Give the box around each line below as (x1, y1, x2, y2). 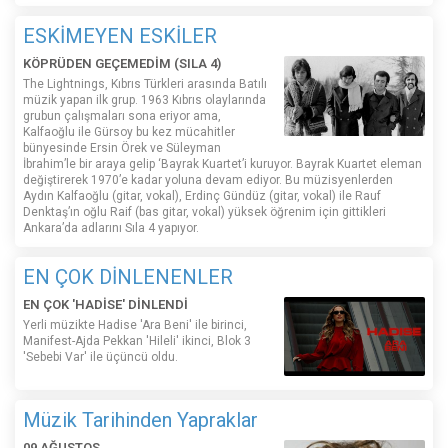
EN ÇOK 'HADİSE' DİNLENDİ (23, 297, 188, 313)
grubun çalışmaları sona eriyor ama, (23, 109, 221, 124)
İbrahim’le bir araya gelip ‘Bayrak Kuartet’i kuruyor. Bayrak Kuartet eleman (23, 157, 422, 172)
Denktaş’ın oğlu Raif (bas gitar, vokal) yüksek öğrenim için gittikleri (23, 205, 386, 220)
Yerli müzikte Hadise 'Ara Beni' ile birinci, (23, 318, 247, 333)
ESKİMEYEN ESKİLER (23, 24, 217, 49)
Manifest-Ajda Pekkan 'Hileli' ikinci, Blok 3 (23, 334, 251, 349)
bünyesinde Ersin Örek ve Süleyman (23, 141, 221, 156)
